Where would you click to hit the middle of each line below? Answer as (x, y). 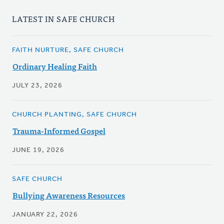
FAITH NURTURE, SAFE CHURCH (68, 50)
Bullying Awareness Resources (69, 195)
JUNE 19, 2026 (38, 150)
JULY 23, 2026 (37, 86)
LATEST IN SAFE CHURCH (63, 19)
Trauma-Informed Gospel (59, 131)
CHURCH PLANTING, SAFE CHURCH (74, 115)
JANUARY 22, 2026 (45, 215)
